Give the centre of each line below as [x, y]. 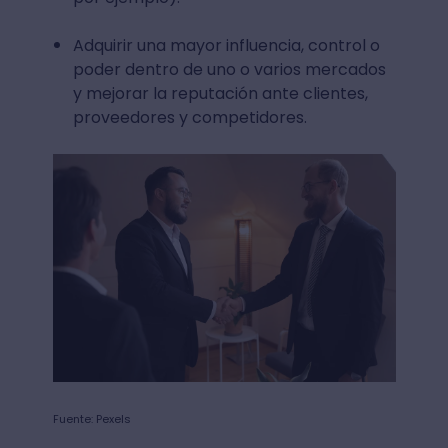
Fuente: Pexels [91, 418]
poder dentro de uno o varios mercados [229, 69]
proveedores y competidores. [189, 117]
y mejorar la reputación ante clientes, [220, 93]
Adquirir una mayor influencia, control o [226, 45]
